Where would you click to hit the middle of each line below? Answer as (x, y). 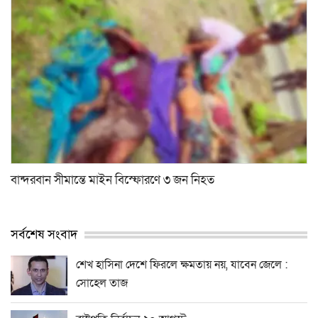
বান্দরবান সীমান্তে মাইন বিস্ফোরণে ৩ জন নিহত (113, 180)
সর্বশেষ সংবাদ (44, 234)
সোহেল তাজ (102, 283)
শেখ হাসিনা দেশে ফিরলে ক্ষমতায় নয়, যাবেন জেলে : (182, 264)
